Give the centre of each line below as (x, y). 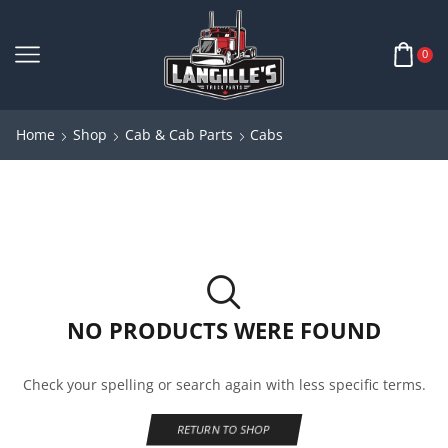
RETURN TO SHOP (224, 430)
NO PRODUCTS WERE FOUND (224, 329)
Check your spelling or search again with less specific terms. (224, 384)
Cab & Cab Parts (179, 134)
